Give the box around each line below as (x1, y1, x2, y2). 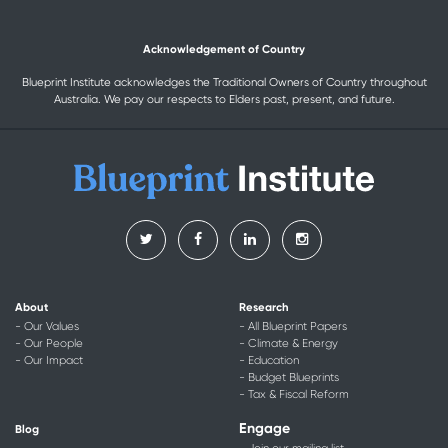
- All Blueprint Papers (239, 319, 347, 333)
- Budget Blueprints (239, 370, 339, 384)
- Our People (15, 336, 83, 350)
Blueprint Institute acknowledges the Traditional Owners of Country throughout (21, 76, 427, 90)
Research (239, 299, 289, 314)
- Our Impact (15, 353, 83, 367)
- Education (239, 353, 299, 367)
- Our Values (15, 319, 79, 333)
